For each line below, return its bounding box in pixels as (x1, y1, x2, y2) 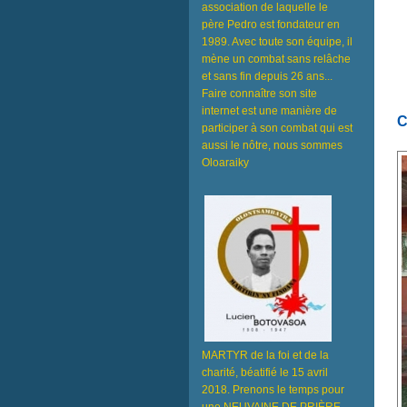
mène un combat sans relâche (202, 53, 351, 65)
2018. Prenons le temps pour (202, 383, 344, 396)
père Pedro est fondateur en (202, 18, 340, 31)
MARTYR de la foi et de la (202, 349, 329, 362)
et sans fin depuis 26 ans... (202, 70, 333, 83)
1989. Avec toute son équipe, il (202, 35, 352, 48)
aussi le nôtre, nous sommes (202, 139, 342, 152)
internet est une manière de (202, 104, 337, 117)
